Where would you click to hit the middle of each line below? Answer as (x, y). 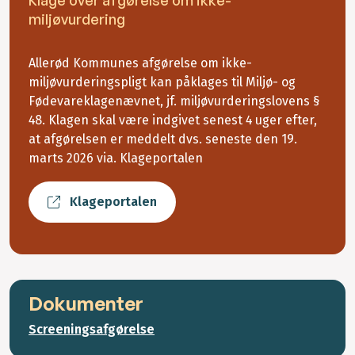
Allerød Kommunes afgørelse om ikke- (140, 63)
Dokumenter (86, 304)
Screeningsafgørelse (92, 330)
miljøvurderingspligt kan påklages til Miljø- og (162, 82)
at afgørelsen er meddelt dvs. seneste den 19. (163, 139)
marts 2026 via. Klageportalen (116, 158)
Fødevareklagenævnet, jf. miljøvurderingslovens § (174, 101)
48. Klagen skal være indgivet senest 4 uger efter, (173, 120)
